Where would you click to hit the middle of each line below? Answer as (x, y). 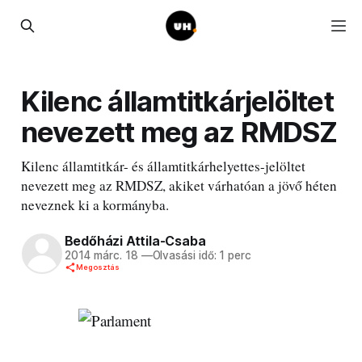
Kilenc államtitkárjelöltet (177, 101)
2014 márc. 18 (101, 256)
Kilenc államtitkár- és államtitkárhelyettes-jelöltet (163, 166)
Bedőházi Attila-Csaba (135, 241)
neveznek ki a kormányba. (95, 204)
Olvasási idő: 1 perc (202, 256)
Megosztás (97, 267)
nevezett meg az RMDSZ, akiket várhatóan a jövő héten (179, 185)
